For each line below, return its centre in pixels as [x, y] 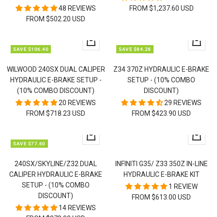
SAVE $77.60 [29, 144]
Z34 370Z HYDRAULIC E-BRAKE [161, 70]
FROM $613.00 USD [161, 197]
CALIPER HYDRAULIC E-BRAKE [56, 175]
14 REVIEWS [77, 208]
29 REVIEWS [183, 103]
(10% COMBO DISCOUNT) [56, 91]
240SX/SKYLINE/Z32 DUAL [56, 164]
